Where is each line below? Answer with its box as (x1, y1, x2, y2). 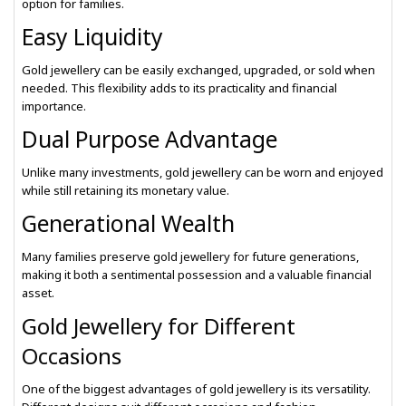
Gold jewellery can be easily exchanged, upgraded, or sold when (22, 62, 375, 78)
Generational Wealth (22, 208, 235, 238)
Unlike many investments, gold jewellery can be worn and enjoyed (22, 164, 383, 180)
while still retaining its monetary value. (22, 182, 229, 198)
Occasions (22, 341, 121, 371)
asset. (22, 285, 54, 301)
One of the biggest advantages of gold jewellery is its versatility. (22, 381, 371, 397)
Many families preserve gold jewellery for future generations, (22, 248, 359, 265)
